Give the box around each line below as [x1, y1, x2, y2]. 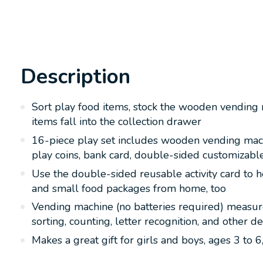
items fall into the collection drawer [32, 114, 201, 129]
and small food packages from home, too [32, 181, 226, 195]
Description [21, 63, 130, 91]
